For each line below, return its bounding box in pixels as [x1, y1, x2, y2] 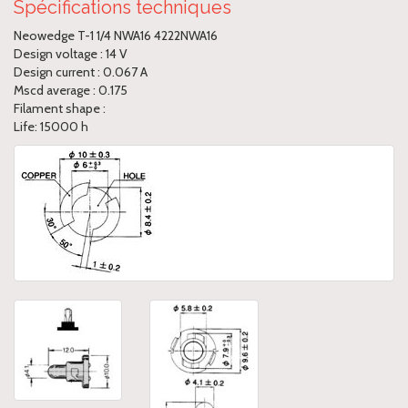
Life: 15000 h [14, 118, 88, 136]
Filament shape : [14, 100, 106, 117]
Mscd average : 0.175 [14, 82, 127, 99]
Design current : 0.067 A [14, 64, 148, 81]
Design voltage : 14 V [14, 46, 127, 63]
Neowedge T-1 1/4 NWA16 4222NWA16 [14, 27, 218, 45]
